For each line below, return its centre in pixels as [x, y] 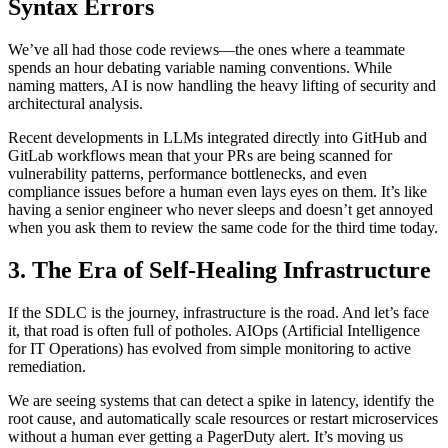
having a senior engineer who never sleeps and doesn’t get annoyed [220, 210]
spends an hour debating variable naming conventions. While [200, 68]
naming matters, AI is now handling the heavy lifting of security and [222, 86]
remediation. [47, 367]
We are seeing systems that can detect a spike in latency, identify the [221, 401]
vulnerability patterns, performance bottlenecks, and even [187, 174]
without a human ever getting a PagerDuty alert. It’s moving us [205, 437]
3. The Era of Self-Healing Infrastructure [219, 270]
